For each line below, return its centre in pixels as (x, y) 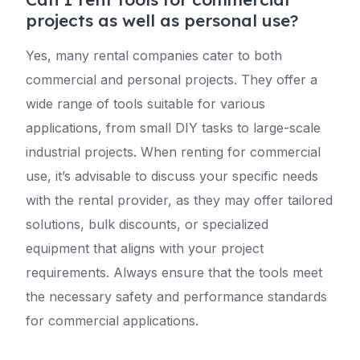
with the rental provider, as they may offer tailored (179, 200)
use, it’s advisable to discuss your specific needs (172, 176)
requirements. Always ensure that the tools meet (174, 272)
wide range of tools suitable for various (145, 104)
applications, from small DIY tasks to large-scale (173, 128)
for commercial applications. (112, 321)
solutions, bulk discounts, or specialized (147, 224)
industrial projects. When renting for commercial (173, 152)
